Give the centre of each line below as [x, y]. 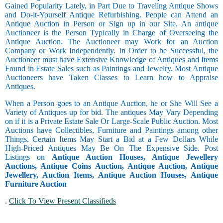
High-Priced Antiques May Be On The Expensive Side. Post [111, 148]
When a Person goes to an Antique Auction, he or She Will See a [111, 104]
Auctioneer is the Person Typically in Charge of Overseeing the [111, 33]
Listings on [28, 157]
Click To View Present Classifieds [62, 201]
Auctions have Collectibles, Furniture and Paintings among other [111, 130]
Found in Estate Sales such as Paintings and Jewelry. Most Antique [111, 69]
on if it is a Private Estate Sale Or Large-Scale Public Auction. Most [111, 121]
